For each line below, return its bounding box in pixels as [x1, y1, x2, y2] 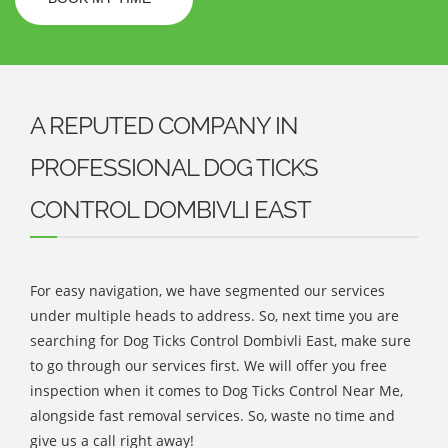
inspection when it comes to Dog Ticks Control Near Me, [30, 380, 403, 400]
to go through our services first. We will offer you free [30, 355, 387, 375]
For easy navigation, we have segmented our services [30, 280, 385, 300]
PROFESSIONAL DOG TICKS [30, 152, 318, 182]
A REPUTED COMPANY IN [30, 110, 298, 140]
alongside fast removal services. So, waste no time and [30, 405, 395, 425]
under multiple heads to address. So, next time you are [30, 305, 399, 325]
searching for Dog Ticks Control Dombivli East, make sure [30, 330, 411, 350]
